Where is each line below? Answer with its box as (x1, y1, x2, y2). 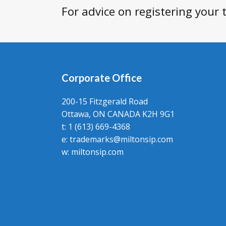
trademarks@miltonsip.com (70, 134, 173, 145)
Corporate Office (62, 72, 142, 84)
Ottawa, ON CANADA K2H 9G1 (62, 108, 175, 120)
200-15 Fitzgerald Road (62, 96, 148, 107)
